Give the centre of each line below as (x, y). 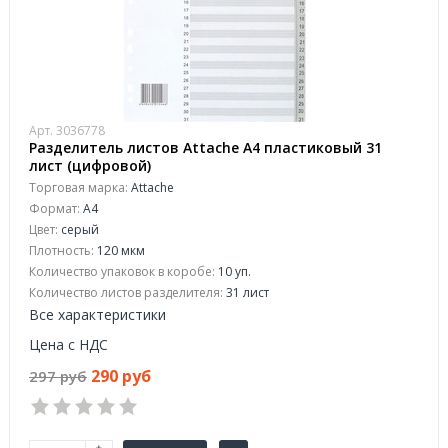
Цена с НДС (68, 344)
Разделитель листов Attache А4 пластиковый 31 (205, 147)
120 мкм (119, 250)
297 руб (58, 376)
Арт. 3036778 (67, 130)
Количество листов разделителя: (126, 292)
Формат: (54, 208)
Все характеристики (97, 314)
